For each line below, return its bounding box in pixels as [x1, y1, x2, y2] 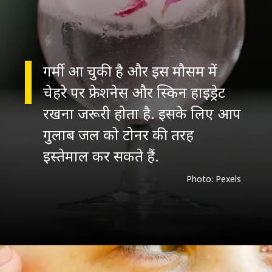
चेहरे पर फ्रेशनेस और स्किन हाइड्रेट [42, 81, 225, 102]
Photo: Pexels [186, 173, 241, 185]
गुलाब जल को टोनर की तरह [42, 124, 194, 144]
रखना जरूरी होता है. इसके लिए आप [42, 103, 241, 123]
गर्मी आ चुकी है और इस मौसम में [42, 60, 217, 81]
